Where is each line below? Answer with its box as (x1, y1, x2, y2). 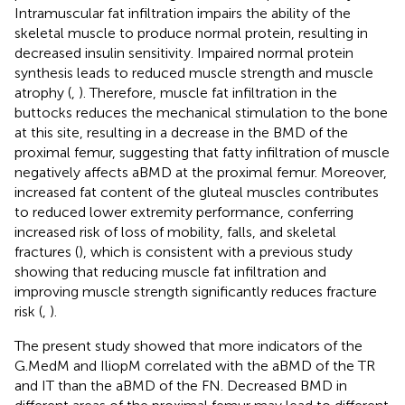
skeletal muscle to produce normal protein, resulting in (14, 24, 368, 42)
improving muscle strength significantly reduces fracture (14, 282, 377, 300)
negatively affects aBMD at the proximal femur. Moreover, (14, 163, 387, 181)
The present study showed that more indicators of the (14, 336, 363, 354)
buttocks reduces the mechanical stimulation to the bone (14, 103, 388, 121)
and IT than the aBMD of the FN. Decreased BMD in (14, 376, 347, 394)
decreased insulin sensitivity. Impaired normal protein (14, 43, 353, 61)
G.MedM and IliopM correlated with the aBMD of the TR (14, 356, 375, 374)
